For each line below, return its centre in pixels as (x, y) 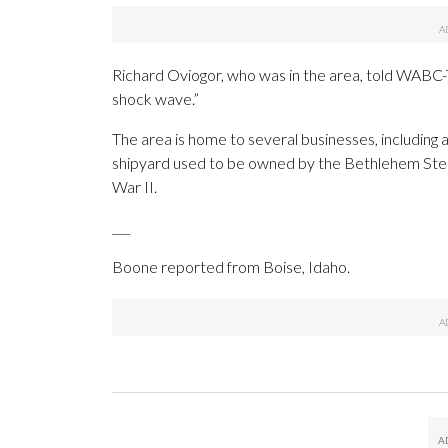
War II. (134, 187)
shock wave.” (155, 99)
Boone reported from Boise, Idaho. (231, 267)
